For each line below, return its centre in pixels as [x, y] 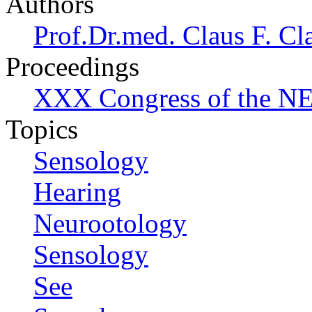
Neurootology [110, 224]
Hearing [77, 192]
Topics [42, 130]
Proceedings [72, 67]
